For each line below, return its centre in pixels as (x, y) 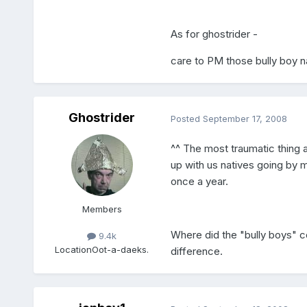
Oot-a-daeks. (121, 249)
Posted (186, 118)
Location (74, 249)
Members (102, 209)
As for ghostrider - (214, 34)
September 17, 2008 (245, 118)
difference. (196, 251)
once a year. (199, 182)
